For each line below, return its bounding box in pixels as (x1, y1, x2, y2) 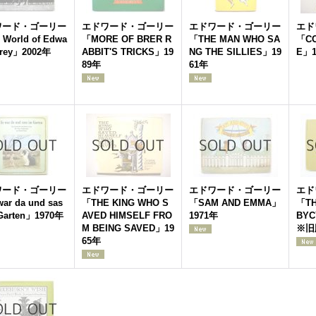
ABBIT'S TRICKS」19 (82, 47, 174, 57)
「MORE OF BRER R (82, 34, 171, 44)
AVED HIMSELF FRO (82, 210, 172, 221)
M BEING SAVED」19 (82, 223, 174, 233)
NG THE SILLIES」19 (189, 47, 281, 57)
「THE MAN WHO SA (189, 34, 280, 44)
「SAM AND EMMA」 (189, 197, 281, 208)
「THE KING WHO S (82, 197, 169, 208)
